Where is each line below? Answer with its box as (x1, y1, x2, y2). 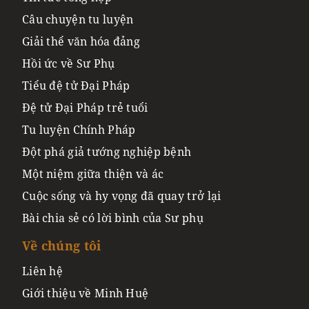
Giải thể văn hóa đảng (22, 33, 141, 49)
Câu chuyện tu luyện (22, 11, 134, 27)
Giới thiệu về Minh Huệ (22, 285, 149, 301)
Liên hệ (22, 263, 63, 279)
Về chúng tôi (22, 237, 101, 254)
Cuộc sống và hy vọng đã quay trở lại (22, 188, 221, 203)
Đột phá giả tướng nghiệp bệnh (22, 143, 192, 159)
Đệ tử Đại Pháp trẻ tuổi (22, 99, 148, 115)
